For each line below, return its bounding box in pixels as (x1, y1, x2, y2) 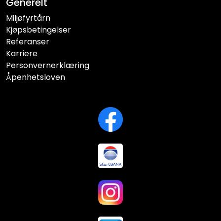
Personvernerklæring (6, 60, 89, 71)
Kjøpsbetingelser (6, 24, 71, 36)
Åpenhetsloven (6, 72, 65, 83)
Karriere (6, 48, 37, 59)
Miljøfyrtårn (6, 12, 50, 24)
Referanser (6, 36, 49, 47)
